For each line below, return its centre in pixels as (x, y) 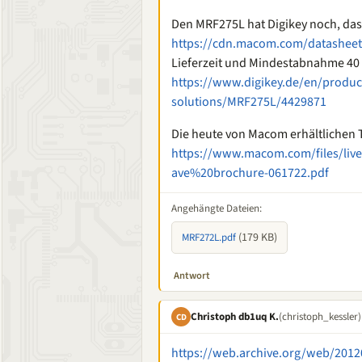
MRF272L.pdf (209, 238)
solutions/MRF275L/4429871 (249, 102)
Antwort (192, 276)
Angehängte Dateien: (217, 208)
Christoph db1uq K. (235, 316)
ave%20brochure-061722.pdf (250, 173)
